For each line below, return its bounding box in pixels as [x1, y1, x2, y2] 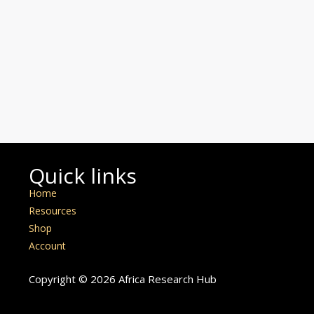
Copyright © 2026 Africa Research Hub [28, 271, 219, 286]
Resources [28, 203, 76, 217]
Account [28, 238, 66, 252]
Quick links [28, 161, 137, 190]
